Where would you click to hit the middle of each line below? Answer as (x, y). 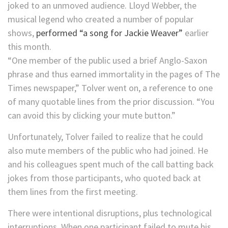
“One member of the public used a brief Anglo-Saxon (107, 61)
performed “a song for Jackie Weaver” (109, 33)
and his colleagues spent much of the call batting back (111, 164)
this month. (30, 47)
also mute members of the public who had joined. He (108, 151)
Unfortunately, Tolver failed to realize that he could (105, 137)
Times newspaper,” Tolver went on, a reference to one (110, 88)
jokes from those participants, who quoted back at (104, 178)
